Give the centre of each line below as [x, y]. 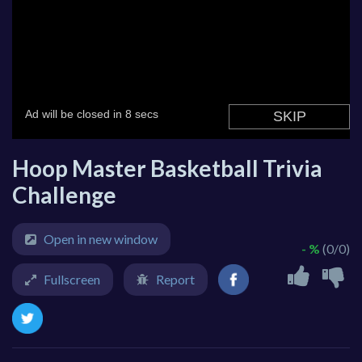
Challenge [64, 195]
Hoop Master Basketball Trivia [167, 168]
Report [175, 280]
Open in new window [101, 239]
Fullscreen [72, 280]
